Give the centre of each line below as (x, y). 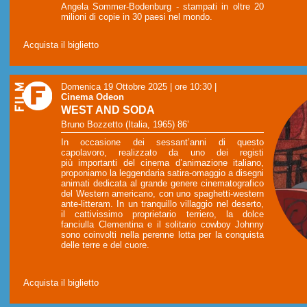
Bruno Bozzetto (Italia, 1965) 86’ (125, 124)
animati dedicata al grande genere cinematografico (162, 184)
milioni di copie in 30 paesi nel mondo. (137, 17)
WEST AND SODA (108, 110)
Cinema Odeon (93, 97)
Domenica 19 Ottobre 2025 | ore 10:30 (136, 87)
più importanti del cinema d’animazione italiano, (162, 163)
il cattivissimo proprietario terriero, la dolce (162, 214)
